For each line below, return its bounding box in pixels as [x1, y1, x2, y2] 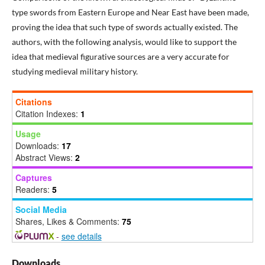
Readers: [15, 183, 52, 195]
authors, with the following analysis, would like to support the [12, 36, 237, 47]
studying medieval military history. [12, 66, 138, 76]
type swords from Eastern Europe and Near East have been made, [12, 7, 249, 17]
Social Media [15, 203, 67, 215]
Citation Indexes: [15, 107, 80, 119]
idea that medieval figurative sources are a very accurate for [12, 51, 230, 62]
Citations [15, 95, 52, 108]
